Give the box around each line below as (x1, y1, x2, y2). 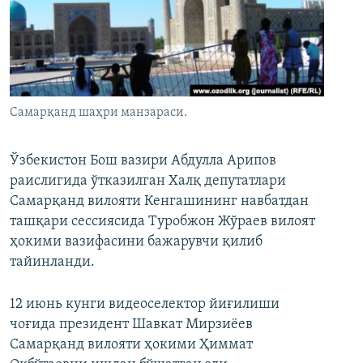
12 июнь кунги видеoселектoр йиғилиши (10, 297, 280, 313)
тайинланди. (10, 254, 95, 271)
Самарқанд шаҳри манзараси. (10, 106, 187, 120)
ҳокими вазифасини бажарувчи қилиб (10, 234, 263, 250)
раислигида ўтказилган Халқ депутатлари (10, 173, 286, 190)
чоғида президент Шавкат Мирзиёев (10, 317, 253, 333)
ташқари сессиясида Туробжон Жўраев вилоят (10, 214, 315, 230)
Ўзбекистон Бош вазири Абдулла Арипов (10, 153, 276, 169)
